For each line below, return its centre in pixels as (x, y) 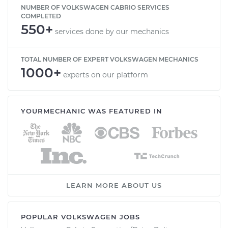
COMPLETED (41, 16)
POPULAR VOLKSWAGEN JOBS (80, 217)
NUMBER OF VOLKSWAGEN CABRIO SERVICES (95, 7)
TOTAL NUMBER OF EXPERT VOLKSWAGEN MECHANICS (110, 59)
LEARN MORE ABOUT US (114, 185)
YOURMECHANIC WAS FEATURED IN (92, 111)
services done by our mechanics (112, 31)
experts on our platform (106, 75)
